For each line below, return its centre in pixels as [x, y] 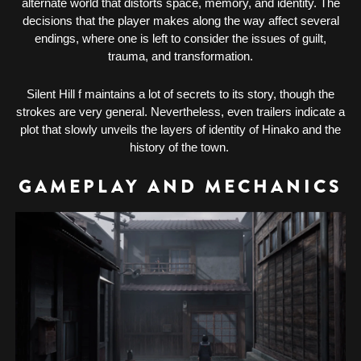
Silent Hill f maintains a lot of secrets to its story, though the [180, 94]
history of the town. [180, 147]
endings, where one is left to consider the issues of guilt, [180, 38]
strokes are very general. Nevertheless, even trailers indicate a [180, 112]
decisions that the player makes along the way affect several [180, 20]
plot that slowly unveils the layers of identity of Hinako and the [180, 130]
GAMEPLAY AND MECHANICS [180, 186]
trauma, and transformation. [180, 56]
